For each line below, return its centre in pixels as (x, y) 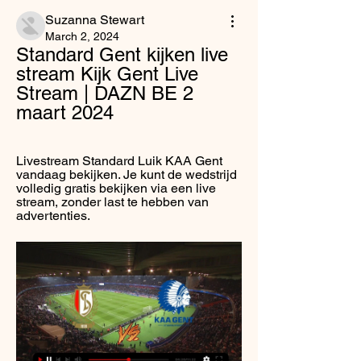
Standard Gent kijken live (122, 54)
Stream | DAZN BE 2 (105, 93)
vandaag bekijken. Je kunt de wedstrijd (127, 174)
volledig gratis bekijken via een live (116, 188)
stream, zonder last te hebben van (112, 202)
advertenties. (53, 216)
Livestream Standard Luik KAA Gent (119, 161)
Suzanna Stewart (95, 20)
